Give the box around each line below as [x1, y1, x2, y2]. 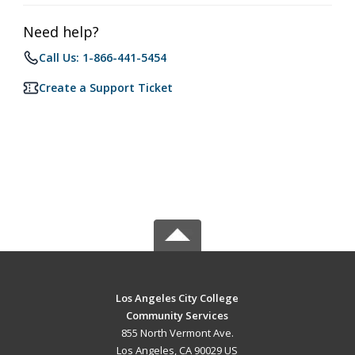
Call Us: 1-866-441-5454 [39, 50, 166, 65]
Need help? [23, 22, 99, 41]
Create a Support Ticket [39, 80, 173, 95]
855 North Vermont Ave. [120, 326, 234, 340]
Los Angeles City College [116, 291, 239, 305]
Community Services [126, 308, 229, 323]
